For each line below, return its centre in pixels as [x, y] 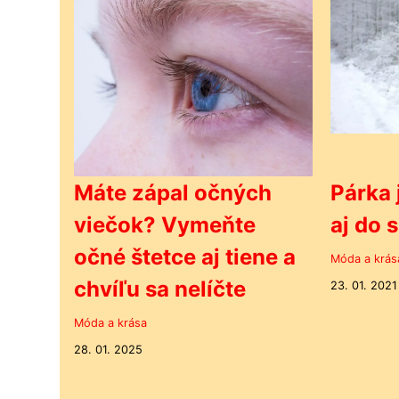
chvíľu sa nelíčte [160, 289]
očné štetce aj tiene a [185, 257]
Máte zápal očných [173, 193]
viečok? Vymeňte [165, 225]
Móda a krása [110, 323]
